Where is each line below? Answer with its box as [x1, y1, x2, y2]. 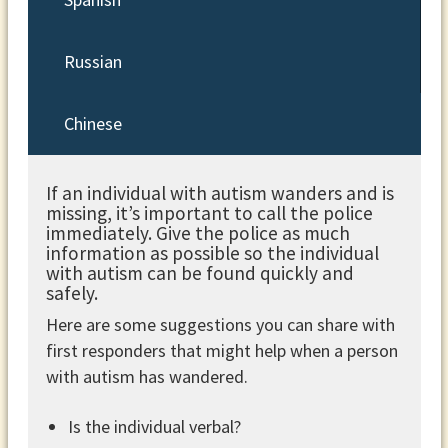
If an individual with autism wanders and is [45, 180, 394, 205]
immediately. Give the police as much [45, 220, 350, 245]
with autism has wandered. [45, 365, 248, 389]
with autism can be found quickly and [45, 260, 354, 285]
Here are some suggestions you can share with [45, 313, 395, 337]
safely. [45, 280, 98, 305]
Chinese [63, 112, 122, 136]
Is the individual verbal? [68, 414, 241, 438]
